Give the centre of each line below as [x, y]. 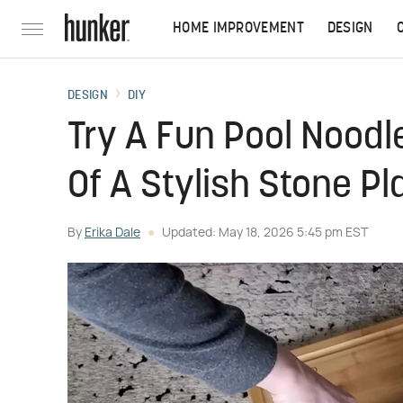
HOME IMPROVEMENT [238, 29]
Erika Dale [112, 233]
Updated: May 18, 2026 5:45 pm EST [265, 233]
